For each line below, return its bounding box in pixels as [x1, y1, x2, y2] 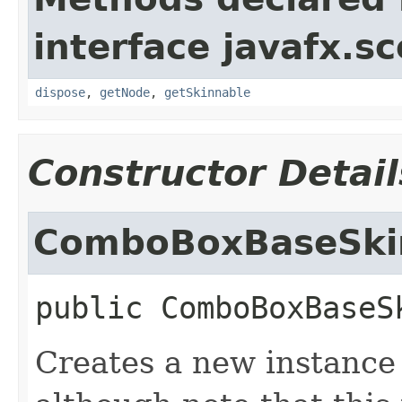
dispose [35, 84, 85, 100]
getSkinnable [164, 84, 250, 100]
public [35, 289, 143, 326]
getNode [100, 84, 150, 100]
